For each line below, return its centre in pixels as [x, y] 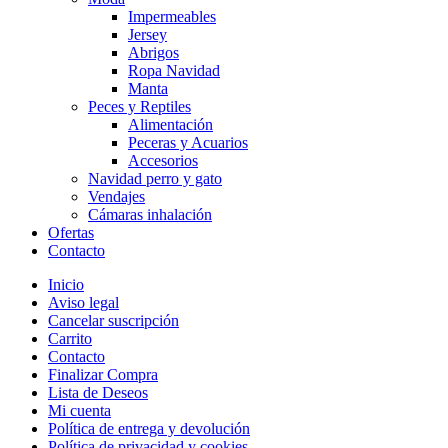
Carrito [70, 339]
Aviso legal [83, 303]
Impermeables [172, 17]
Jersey [147, 35]
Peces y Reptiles [139, 107]
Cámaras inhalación [150, 215]
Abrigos [153, 53]
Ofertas [71, 233]
